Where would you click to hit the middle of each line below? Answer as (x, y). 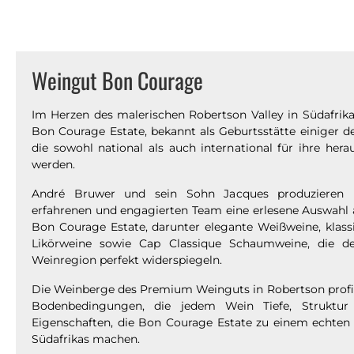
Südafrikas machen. (86, 339)
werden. (53, 165)
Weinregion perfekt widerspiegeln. (127, 260)
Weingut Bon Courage (117, 81)
